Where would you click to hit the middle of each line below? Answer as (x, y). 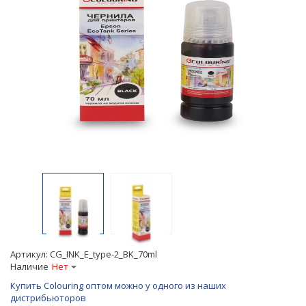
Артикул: (30, 254)
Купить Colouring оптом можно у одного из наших (118, 285)
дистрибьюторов (48, 297)
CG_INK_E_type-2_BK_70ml (103, 254)
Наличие (29, 266)
